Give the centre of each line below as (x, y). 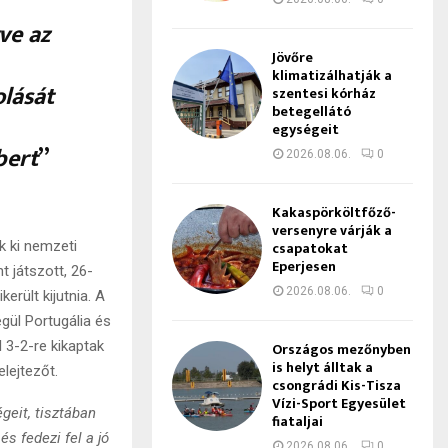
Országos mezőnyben (341, 349)
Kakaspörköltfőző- (333, 212)
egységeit (305, 129)
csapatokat (309, 248)
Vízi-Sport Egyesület (338, 403)
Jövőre (292, 57)
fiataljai (297, 421)
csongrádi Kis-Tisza (336, 385)
